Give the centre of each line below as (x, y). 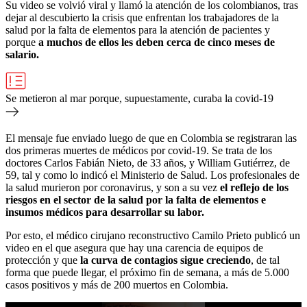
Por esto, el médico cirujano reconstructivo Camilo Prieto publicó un (153, 235)
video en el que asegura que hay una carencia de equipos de (134, 247)
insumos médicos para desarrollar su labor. (105, 212)
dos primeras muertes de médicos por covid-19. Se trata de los (139, 150)
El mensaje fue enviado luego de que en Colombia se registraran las (151, 138)
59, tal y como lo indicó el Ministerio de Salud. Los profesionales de (152, 175)
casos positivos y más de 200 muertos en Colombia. (117, 284)
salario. (22, 54)
